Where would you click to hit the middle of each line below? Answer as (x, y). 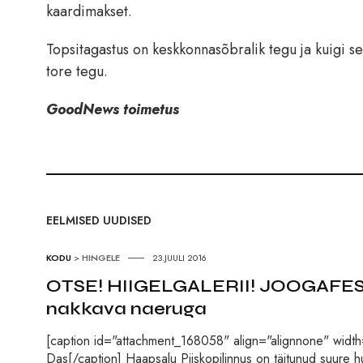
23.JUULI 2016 (179, 258)
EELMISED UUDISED (99, 221)
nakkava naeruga (126, 309)
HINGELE (101, 258)
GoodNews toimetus (113, 110)
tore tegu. (77, 72)
